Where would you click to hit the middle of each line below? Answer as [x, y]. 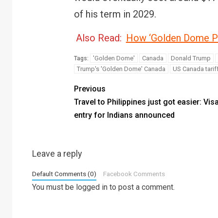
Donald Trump [191, 58]
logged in [92, 187]
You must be [54, 187]
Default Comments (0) [64, 173]
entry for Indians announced [124, 115]
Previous [90, 89]
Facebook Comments [134, 173]
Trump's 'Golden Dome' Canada [121, 69]
